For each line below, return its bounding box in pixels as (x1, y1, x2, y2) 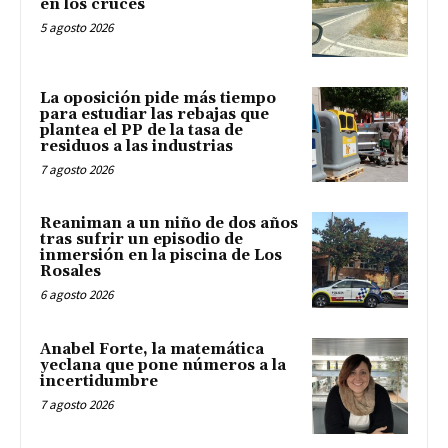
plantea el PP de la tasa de (40, 120, 243, 140)
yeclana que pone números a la (40, 356, 286, 376)
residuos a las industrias (40, 136, 233, 156)
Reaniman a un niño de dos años (40, 214, 298, 234)
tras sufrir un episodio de (40, 230, 243, 250)
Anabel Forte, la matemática (40, 340, 264, 360)
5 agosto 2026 (40, 19, 113, 37)
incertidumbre (40, 372, 158, 392)
